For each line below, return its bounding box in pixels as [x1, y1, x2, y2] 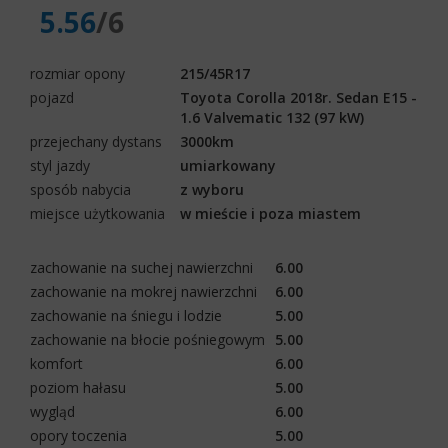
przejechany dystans [30, 131, 162, 151]
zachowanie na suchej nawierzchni [30, 257, 253, 277]
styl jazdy [30, 155, 90, 175]
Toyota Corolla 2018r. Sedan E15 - [180, 87, 417, 107]
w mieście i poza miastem [180, 203, 361, 223]
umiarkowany [180, 155, 276, 175]
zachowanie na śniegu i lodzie [30, 305, 222, 325]
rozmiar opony [30, 63, 125, 83]
